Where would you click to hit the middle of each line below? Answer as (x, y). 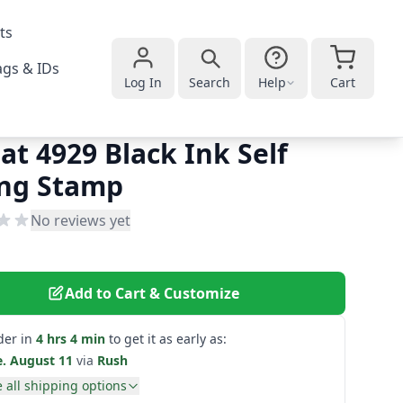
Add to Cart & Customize (152, 293)
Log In (143, 82)
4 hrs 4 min (71, 339)
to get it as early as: (168, 339)
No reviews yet (81, 220)
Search (210, 82)
